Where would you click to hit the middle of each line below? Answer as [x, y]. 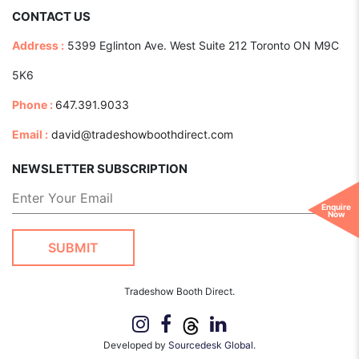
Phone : [34, 104]
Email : [30, 134]
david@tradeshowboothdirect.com [142, 134]
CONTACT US [51, 16]
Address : [38, 45]
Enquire [333, 207]
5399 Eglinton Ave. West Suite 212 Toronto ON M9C [202, 45]
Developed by [136, 345]
